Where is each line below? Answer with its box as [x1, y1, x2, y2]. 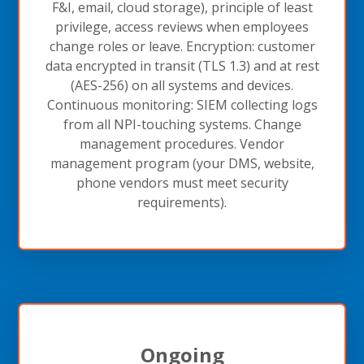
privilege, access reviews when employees [55, 17, 309, 36]
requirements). [137, 193, 227, 211]
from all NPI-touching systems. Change [63, 115, 301, 133]
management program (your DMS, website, [50, 154, 314, 172]
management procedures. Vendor [80, 134, 284, 153]
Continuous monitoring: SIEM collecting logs [46, 95, 318, 114]
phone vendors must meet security [76, 173, 288, 192]
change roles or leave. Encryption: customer [49, 37, 315, 55]
